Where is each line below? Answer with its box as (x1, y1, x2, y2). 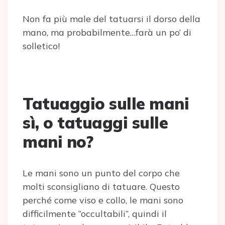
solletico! (23, 40, 60, 52)
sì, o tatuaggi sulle (23, 113, 168, 133)
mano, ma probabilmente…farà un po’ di (23, 27, 191, 38)
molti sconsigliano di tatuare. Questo (23, 181, 180, 192)
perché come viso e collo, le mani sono (23, 194, 183, 206)
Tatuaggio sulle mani (23, 93, 189, 114)
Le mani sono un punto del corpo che (23, 167, 180, 179)
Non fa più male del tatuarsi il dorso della (23, 13, 200, 25)
